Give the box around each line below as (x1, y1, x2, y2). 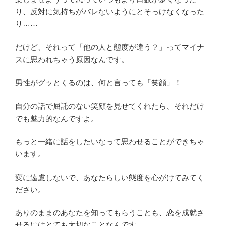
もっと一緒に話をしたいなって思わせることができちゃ (15, 137, 204, 146)
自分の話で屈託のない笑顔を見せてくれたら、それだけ (15, 101, 204, 110)
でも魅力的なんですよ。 (15, 114, 98, 123)
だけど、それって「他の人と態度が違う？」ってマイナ (15, 42, 204, 51)
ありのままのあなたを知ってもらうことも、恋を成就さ (15, 208, 204, 217)
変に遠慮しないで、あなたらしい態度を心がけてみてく (15, 173, 204, 182)
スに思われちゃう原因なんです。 (15, 54, 129, 64)
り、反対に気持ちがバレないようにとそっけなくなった (15, 7, 204, 16)
